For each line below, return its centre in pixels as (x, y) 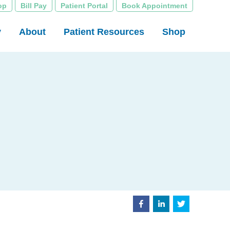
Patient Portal (84, 6)
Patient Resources (104, 32)
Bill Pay (34, 6)
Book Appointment (155, 6)
